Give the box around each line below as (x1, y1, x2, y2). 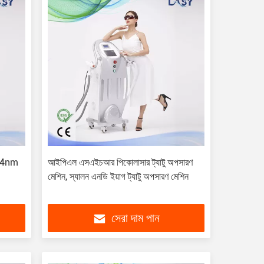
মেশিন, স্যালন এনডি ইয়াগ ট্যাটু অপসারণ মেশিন (47, 171, 189, 182)
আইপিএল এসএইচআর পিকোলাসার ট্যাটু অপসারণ (47, 157, 193, 168)
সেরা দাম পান (111, 213, 160, 225)
